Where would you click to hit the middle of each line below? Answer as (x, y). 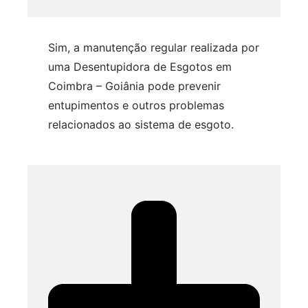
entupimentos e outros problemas (136, 106)
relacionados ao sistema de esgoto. (141, 125)
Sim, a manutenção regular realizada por (154, 48)
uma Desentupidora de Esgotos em (140, 67)
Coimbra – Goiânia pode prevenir (134, 86)
